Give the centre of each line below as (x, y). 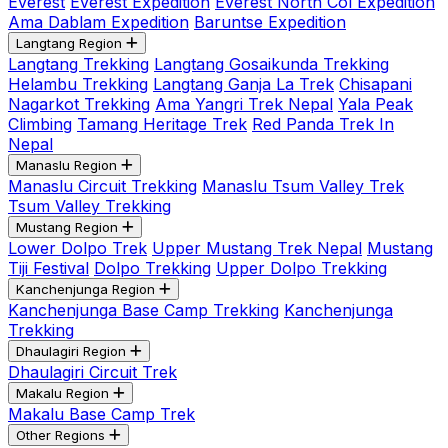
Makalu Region (62, 393)
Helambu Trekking (78, 84)
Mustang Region (67, 227)
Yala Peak (375, 104)
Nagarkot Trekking (79, 104)
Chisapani (375, 84)
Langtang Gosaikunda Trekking (271, 64)
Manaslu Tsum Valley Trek (303, 186)
